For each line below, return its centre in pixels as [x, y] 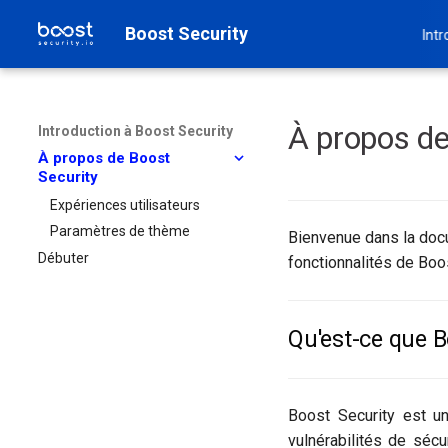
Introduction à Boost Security [135, 131]
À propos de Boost [104, 157]
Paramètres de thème [120, 231]
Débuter [63, 258]
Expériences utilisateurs [125, 204]
